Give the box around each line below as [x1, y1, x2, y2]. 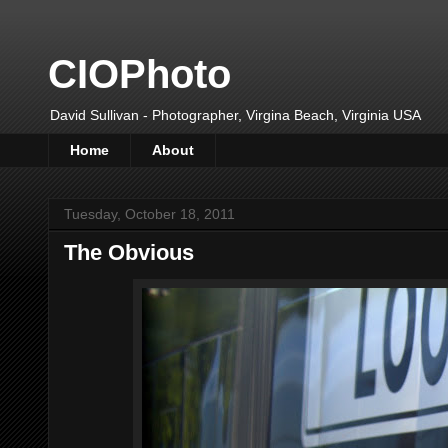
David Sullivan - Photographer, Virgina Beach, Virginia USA [50, 107, 421, 123]
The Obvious [64, 239, 194, 265]
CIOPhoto [48, 52, 231, 96]
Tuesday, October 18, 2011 [64, 205, 235, 222]
